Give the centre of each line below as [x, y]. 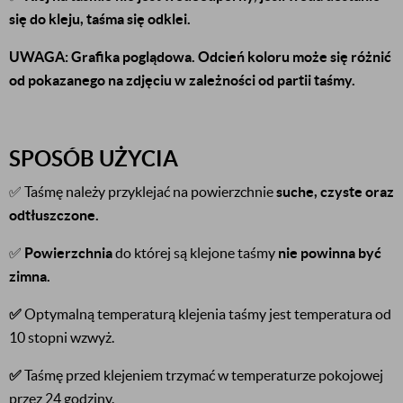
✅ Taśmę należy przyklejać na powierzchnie [143, 192]
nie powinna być [330, 253]
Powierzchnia [68, 253]
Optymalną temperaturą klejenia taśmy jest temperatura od [208, 314]
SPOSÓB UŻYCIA [94, 159]
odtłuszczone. [54, 215]
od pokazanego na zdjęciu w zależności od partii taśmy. [182, 80]
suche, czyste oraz [335, 192]
